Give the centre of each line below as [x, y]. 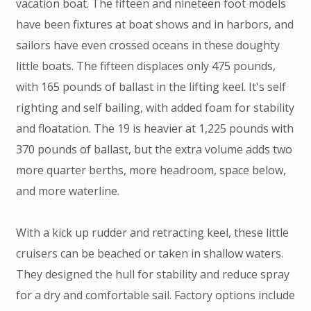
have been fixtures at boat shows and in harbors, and [154, 25]
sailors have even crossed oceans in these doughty [148, 45]
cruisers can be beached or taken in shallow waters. [149, 254]
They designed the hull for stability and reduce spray [152, 275]
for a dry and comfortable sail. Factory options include [155, 295]
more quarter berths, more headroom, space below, [151, 170]
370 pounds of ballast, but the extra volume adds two [154, 150]
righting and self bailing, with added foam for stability [155, 108]
